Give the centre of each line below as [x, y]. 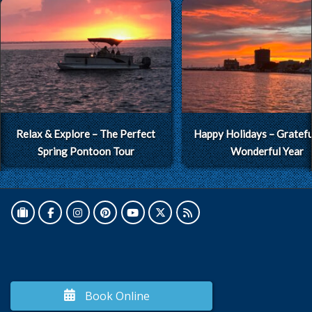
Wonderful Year [267, 151]
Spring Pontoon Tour [86, 151]
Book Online [117, 296]
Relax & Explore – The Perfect [86, 133]
